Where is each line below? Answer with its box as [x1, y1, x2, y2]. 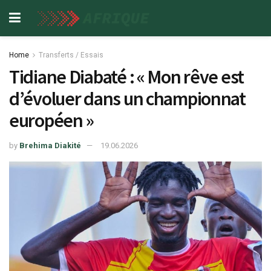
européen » [9, 108, 94, 132]
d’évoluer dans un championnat [9, 87, 246, 111]
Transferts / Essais [39, 51, 103, 59]
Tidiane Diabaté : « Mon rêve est [9, 65, 244, 89]
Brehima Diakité [19, 140, 81, 150]
